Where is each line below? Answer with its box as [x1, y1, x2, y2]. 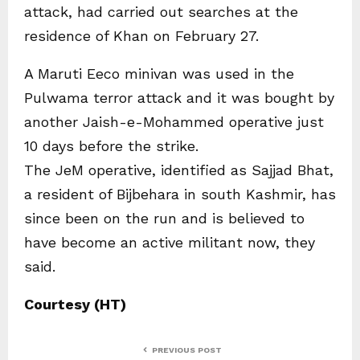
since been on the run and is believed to [24, 210, 305, 227]
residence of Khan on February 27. [24, 27, 259, 44]
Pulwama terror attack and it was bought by [24, 89, 334, 106]
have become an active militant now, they [24, 234, 315, 251]
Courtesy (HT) [24, 296, 126, 313]
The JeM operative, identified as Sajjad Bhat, [24, 162, 333, 178]
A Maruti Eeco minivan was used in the [24, 65, 294, 82]
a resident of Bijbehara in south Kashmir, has [24, 186, 336, 202]
